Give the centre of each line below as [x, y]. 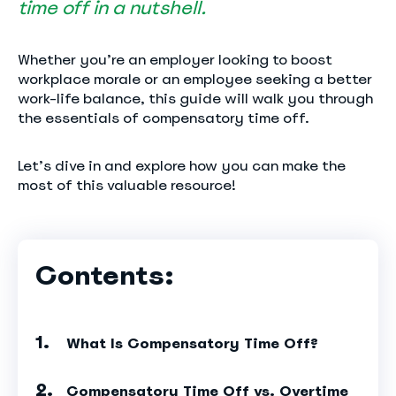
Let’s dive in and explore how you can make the [182, 166]
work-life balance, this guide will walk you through [195, 99]
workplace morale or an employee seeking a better [195, 79]
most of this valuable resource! [127, 185]
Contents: [105, 275]
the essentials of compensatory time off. [164, 118]
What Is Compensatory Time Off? [192, 343]
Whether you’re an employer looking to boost [175, 60]
